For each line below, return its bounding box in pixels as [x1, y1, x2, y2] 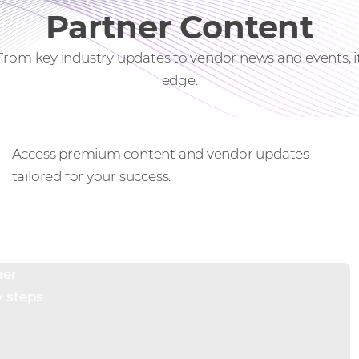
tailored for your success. [11, 167, 171, 184]
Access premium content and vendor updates [11, 145, 309, 162]
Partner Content [46, 6, 313, 46]
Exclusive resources [11, 123, 149, 139]
